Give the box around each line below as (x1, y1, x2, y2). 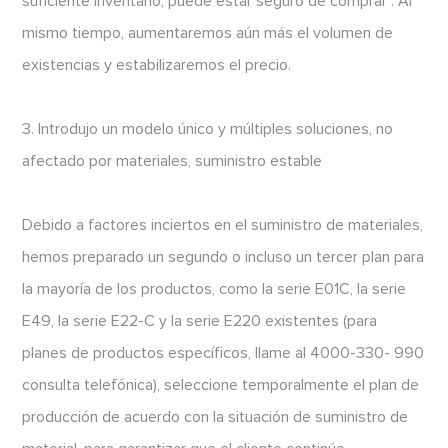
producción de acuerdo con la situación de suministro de (22, 409, 409, 426)
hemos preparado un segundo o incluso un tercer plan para (22, 249, 425, 266)
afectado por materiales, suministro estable (22, 153, 323, 170)
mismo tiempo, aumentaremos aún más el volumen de (22, 25, 394, 42)
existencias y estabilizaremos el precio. (22, 57, 292, 74)
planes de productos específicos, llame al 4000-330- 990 (22, 345, 425, 362)
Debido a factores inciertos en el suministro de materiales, (22, 217, 424, 234)
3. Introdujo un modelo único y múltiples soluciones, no (22, 121, 394, 138)
